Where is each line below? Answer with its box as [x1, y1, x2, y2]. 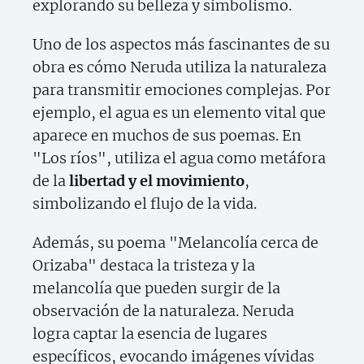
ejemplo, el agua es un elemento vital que [32, 103, 326, 123]
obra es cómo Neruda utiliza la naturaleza [32, 58, 327, 77]
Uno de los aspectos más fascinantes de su [32, 35, 330, 54]
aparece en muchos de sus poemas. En [32, 126, 301, 145]
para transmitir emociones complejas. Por [32, 80, 331, 100]
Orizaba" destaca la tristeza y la [32, 256, 255, 275]
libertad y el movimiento [69, 171, 245, 191]
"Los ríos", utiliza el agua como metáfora [32, 149, 326, 168]
